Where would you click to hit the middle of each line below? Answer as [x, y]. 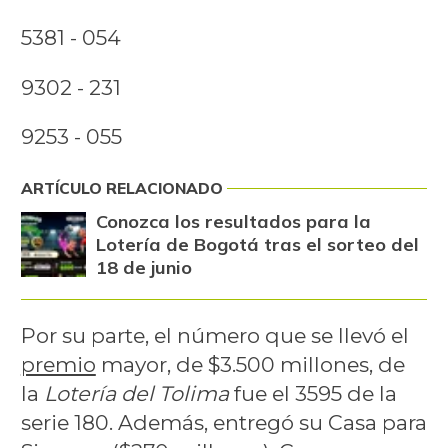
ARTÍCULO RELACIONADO [121, 188]
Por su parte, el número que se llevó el [214, 336]
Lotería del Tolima [136, 394]
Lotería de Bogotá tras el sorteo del [257, 244]
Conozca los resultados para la [233, 221]
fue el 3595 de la [312, 394]
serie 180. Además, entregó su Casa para [223, 423]
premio [58, 365]
